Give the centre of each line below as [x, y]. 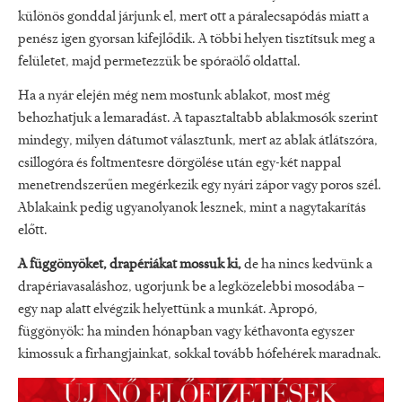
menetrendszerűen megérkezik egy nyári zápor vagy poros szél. [200, 186]
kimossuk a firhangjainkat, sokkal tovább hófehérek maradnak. [200, 354]
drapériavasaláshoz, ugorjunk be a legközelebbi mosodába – [191, 287]
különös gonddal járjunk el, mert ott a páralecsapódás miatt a [193, 17]
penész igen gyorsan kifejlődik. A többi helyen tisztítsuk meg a [197, 40]
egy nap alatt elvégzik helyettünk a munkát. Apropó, [168, 309]
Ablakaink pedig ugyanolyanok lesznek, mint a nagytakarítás [192, 209]
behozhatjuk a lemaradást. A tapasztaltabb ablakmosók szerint [198, 119]
